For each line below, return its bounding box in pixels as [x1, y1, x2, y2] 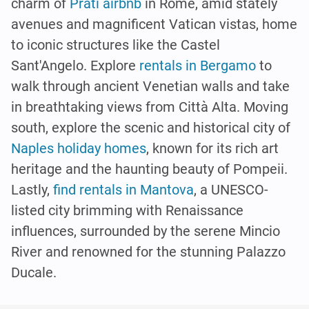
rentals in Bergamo [139, 57, 256, 74]
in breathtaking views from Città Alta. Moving [11, 98, 288, 115]
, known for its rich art [146, 139, 279, 157]
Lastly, [11, 181, 53, 198]
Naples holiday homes [11, 139, 146, 157]
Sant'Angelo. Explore [11, 57, 139, 74]
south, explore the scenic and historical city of [11, 119, 290, 136]
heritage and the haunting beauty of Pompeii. [11, 160, 288, 177]
